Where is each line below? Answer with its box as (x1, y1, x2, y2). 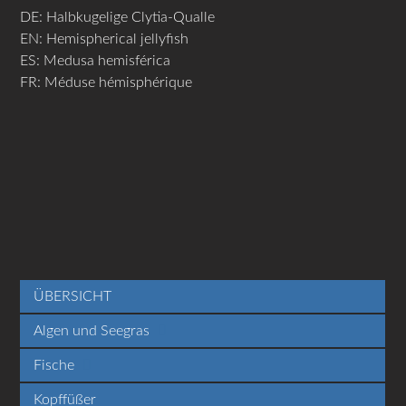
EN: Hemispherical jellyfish (20, 31, 189, 46)
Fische (34, 357, 79, 372)
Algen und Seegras (34, 323, 154, 338)
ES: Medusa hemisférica (20, 53, 171, 68)
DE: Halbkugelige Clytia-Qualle (20, 9, 216, 24)
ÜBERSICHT (34, 288, 112, 304)
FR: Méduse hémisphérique (20, 74, 193, 90)
